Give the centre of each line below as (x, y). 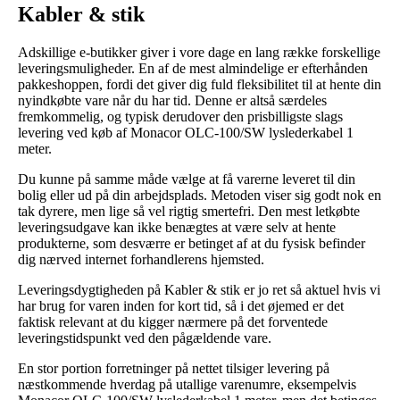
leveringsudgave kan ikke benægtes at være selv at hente (177, 227)
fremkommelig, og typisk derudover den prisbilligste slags (180, 116)
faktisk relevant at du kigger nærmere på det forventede (173, 321)
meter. (35, 148)
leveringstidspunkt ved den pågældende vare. (145, 337)
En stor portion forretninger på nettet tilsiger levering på (174, 368)
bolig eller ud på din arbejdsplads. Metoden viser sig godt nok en (200, 195)
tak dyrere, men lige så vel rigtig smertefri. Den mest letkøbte (189, 211)
